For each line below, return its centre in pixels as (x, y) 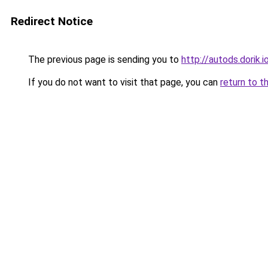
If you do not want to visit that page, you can (123, 82)
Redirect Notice (52, 21)
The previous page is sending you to (103, 60)
